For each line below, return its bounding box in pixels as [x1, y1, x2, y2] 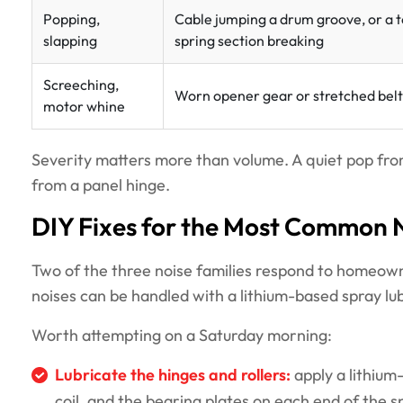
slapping [43, 31, 97, 51]
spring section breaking [175, 31, 324, 51]
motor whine [43, 97, 125, 117]
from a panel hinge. [31, 175, 170, 197]
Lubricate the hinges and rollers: [55, 364, 291, 388]
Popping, [43, 10, 100, 30]
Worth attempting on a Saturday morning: [31, 325, 332, 347]
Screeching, [43, 76, 119, 95]
